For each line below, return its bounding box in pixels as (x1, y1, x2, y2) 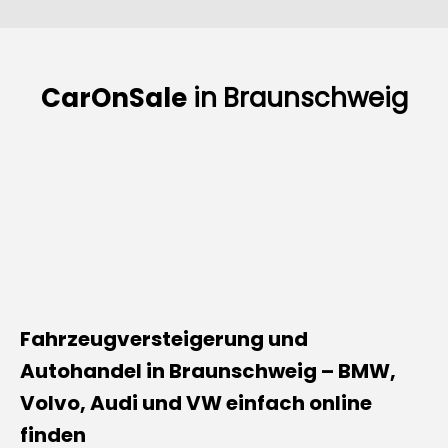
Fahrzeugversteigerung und (20, 324, 308, 353)
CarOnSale (40, 79, 187, 116)
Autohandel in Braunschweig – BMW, (20, 356, 396, 385)
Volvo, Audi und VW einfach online (20, 388, 372, 417)
